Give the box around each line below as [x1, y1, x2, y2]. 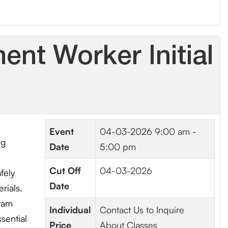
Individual [49, 204, 91, 215]
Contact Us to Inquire [99, 204, 184, 215]
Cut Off [49, 165, 81, 176]
